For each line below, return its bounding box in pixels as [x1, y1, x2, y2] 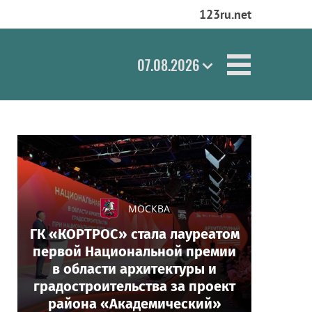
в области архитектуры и [52, 260, 217, 277]
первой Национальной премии [33, 243, 236, 260]
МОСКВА [128, 202, 170, 215]
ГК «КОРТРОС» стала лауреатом [29, 226, 240, 242]
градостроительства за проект [33, 278, 235, 295]
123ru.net [199, 6, 251, 22]
